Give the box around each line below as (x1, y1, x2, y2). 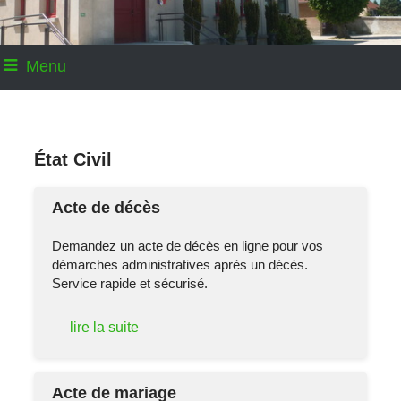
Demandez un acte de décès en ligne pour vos (52, 237, 324, 253)
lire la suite (70, 320, 140, 336)
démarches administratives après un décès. (52, 256, 309, 272)
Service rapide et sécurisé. (52, 275, 209, 291)
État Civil (34, 149, 113, 169)
